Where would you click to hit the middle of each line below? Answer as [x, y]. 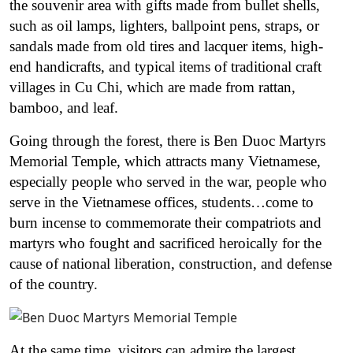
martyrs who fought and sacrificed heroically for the [165, 243]
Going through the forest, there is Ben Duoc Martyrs [167, 140]
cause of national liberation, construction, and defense [171, 263]
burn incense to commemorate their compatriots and [165, 222]
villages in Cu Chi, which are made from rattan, [152, 87]
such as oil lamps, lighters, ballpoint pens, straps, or [164, 25]
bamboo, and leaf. [64, 107]
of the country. [54, 284]
